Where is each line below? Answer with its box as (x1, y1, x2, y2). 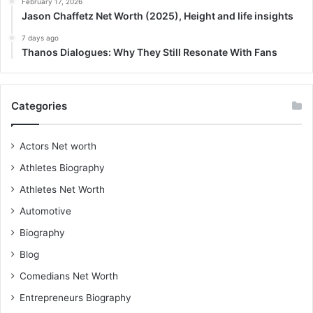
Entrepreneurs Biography (20, 292, 131, 304)
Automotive (20, 205, 71, 217)
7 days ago (22, 34, 59, 43)
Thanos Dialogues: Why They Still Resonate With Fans (22, 46, 277, 59)
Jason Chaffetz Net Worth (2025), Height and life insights (22, 10, 293, 22)
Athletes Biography (20, 162, 105, 174)
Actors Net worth (20, 140, 96, 152)
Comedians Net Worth (20, 270, 118, 282)
